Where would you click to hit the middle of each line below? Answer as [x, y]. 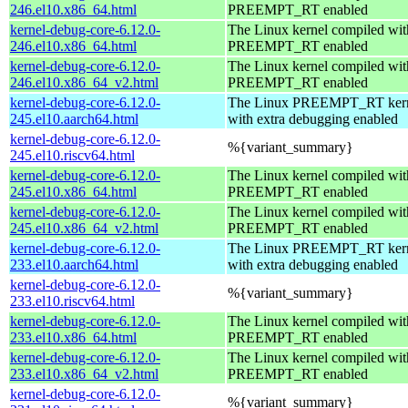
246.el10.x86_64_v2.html [84, 82]
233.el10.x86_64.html [73, 337]
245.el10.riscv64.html [72, 155]
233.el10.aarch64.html [74, 264]
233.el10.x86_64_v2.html [84, 373]
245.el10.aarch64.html [74, 118]
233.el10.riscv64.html [72, 301]
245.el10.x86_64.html [73, 191]
